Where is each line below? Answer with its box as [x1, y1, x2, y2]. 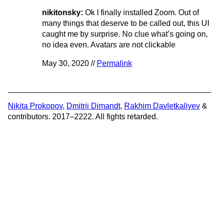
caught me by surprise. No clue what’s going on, [42, 29, 208, 38]
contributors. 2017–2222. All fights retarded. [8, 112, 158, 121]
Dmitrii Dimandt [66, 101, 120, 110]
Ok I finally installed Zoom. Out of [85, 8, 199, 17]
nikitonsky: [42, 8, 85, 17]
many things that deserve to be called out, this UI [42, 19, 209, 27]
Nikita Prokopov [8, 101, 63, 110]
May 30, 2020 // [42, 59, 97, 67]
